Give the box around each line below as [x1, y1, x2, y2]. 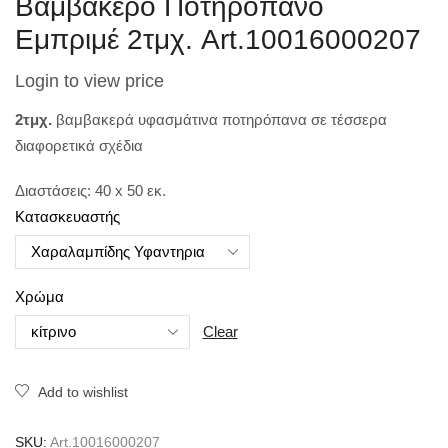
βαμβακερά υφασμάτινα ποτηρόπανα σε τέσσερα [56, 111, 387, 129]
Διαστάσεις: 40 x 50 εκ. [15, 181, 166, 199]
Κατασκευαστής [15, 208, 120, 225]
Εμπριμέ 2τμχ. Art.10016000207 [15, 24, 421, 56]
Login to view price [15, 71, 164, 92]
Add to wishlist [38, 383, 128, 400]
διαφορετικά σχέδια [15, 137, 143, 155]
